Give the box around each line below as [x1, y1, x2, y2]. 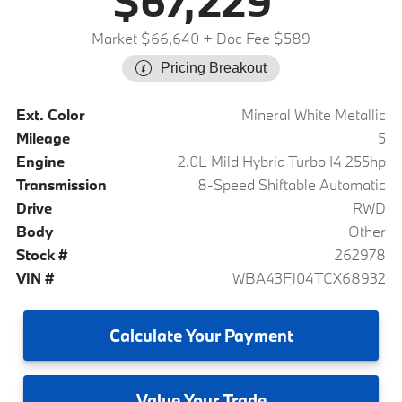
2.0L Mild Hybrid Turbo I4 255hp [178, 152, 387, 171]
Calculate [109, 325, 182, 347]
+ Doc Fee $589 [199, 29, 310, 48]
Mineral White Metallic [241, 105, 387, 125]
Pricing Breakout [161, 60, 267, 76]
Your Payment [181, 325, 293, 347]
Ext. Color [15, 105, 84, 125]
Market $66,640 [92, 29, 199, 48]
